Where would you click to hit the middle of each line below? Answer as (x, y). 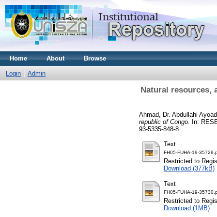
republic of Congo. (164, 122)
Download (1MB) (187, 208)
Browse (95, 58)
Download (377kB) (189, 168)
